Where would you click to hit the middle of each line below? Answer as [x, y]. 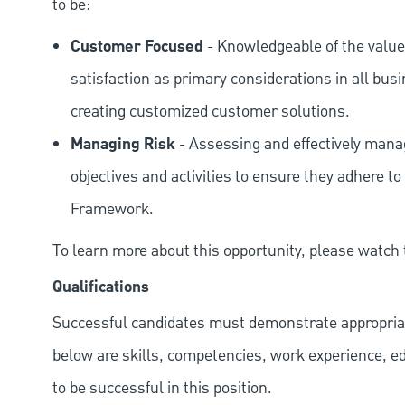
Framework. [112, 210]
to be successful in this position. [162, 389]
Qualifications [101, 288]
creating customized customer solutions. [210, 112]
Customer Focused [137, 47]
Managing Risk [123, 145]
